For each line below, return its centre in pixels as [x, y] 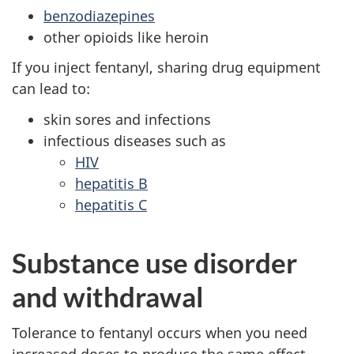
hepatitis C [111, 204]
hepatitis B [111, 183]
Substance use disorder [154, 262]
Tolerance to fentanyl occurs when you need [160, 333]
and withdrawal [107, 296]
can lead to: [51, 89]
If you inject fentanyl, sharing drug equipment [166, 68]
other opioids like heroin [126, 37]
